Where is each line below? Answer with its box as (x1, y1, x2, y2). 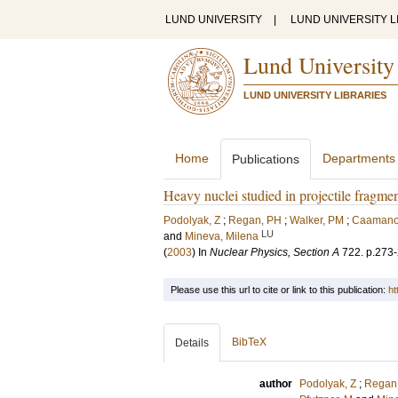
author (259, 378, 292, 390)
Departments (322, 151, 395, 165)
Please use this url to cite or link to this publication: (171, 284, 388, 295)
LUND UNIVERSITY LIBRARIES (243, 90, 386, 100)
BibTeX (232, 336, 267, 348)
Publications (232, 152, 299, 166)
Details (175, 337, 209, 349)
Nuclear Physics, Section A (210, 246, 339, 259)
